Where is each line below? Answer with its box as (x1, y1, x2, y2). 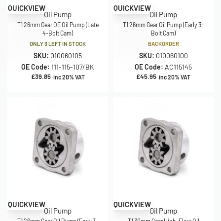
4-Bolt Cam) (42, 30, 73, 37)
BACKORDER (147, 40, 179, 47)
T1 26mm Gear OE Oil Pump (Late (17, 21, 99, 28)
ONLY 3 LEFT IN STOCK (30, 40, 86, 47)
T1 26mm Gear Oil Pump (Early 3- (123, 21, 204, 28)
